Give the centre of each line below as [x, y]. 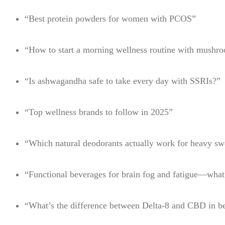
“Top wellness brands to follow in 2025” [98, 112]
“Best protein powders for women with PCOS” [110, 19]
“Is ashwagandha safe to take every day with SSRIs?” [122, 81]
